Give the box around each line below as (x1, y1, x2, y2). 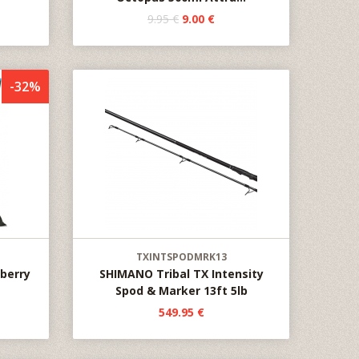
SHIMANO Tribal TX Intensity (99, 266, 264, 281)
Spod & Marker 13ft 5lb (115, 283, 248, 298)
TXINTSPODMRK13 (135, 250, 227, 264)
